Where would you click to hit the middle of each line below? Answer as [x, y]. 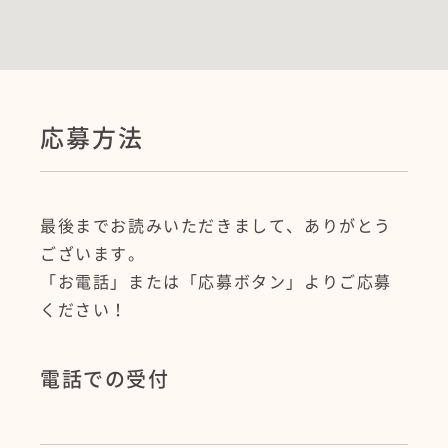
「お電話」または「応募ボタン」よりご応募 [216, 281]
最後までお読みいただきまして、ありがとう [216, 225]
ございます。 [93, 253]
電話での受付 [105, 378]
